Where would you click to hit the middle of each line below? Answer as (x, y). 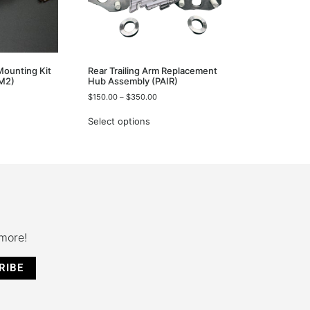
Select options (119, 121)
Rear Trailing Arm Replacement (153, 71)
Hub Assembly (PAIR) (133, 81)
